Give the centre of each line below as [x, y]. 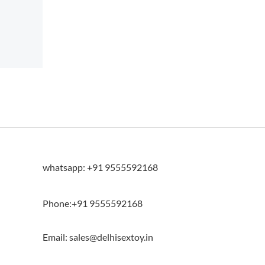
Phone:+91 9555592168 [93, 203]
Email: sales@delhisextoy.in [98, 237]
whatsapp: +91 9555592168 [100, 167]
